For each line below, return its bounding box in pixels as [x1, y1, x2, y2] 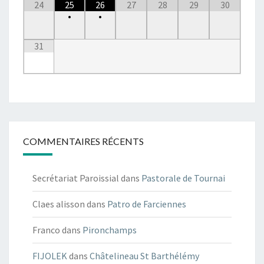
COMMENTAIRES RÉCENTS [23, 136, 144, 147]
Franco [32, 224, 60, 236]
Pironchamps [82, 224, 137, 236]
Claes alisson [32, 198, 85, 210]
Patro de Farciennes [107, 198, 186, 210]
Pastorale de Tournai [141, 172, 225, 184]
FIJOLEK [32, 250, 67, 262]
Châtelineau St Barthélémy [90, 250, 199, 262]
